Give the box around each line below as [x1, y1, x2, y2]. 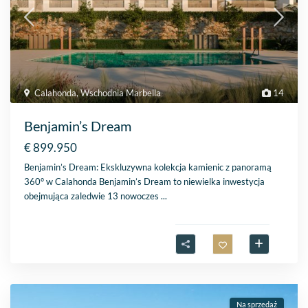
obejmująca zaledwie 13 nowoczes [24, 190, 162, 202]
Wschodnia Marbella [80, 87, 162, 99]
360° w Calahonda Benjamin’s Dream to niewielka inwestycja [24, 176, 265, 188]
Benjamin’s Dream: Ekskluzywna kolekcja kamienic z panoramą [24, 162, 272, 173]
